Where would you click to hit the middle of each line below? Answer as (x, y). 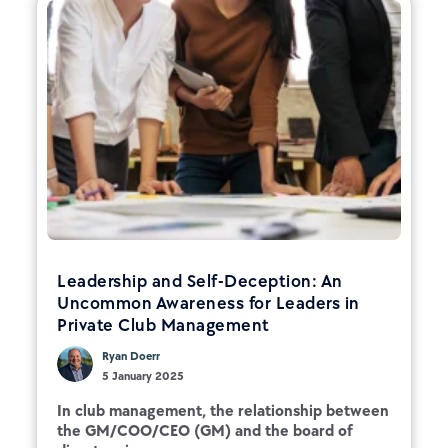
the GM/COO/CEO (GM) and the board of (204, 430)
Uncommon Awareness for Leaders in (208, 302)
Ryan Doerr (131, 355)
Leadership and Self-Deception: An (200, 280)
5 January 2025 (143, 375)
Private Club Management (163, 324)
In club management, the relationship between (223, 410)
